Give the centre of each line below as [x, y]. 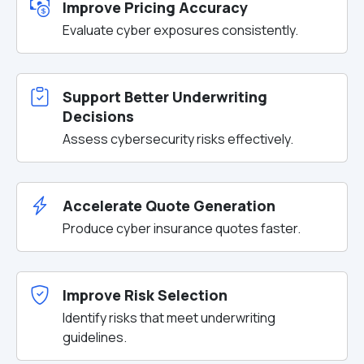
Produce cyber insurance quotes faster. [182, 228]
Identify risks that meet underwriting [169, 318]
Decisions [98, 116]
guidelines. [95, 337]
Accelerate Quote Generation [169, 206]
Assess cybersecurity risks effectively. [178, 139]
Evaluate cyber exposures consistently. [180, 30]
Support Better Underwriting [165, 97]
